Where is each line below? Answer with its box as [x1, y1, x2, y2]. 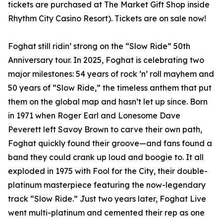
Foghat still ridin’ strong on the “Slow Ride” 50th [8, 41, 190, 52]
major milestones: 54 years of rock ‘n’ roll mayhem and [8, 69, 214, 79]
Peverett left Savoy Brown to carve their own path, [8, 124, 202, 135]
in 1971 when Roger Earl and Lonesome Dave [8, 111, 180, 121]
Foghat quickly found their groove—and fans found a [8, 138, 212, 149]
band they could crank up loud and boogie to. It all [8, 152, 204, 163]
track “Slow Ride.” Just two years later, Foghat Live [8, 194, 206, 204]
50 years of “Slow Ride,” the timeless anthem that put [8, 83, 212, 93]
